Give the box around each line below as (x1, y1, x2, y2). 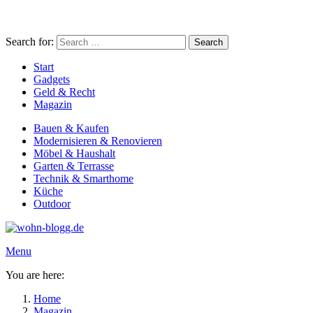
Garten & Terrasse (34, 160, 114, 172)
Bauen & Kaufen (34, 122, 109, 134)
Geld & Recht (34, 86, 95, 98)
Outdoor (34, 198, 71, 210)
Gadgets (34, 73, 70, 85)
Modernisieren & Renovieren (34, 135, 162, 147)
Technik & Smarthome (34, 173, 133, 184)
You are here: (6, 269, 64, 281)
